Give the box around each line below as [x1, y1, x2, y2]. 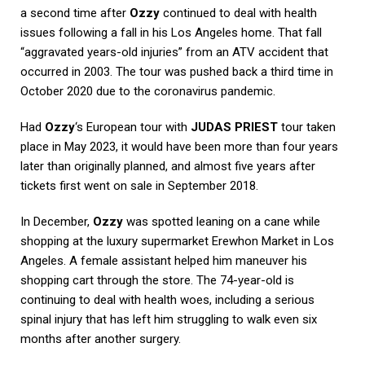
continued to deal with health [160, 6, 317, 21]
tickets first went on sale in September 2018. [20, 178, 258, 194]
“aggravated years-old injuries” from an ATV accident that [20, 45, 328, 60]
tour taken [278, 120, 336, 135]
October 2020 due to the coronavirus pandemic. [20, 84, 275, 99]
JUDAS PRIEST [191, 120, 278, 135]
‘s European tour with [75, 120, 191, 135]
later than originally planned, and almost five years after [20, 159, 315, 174]
